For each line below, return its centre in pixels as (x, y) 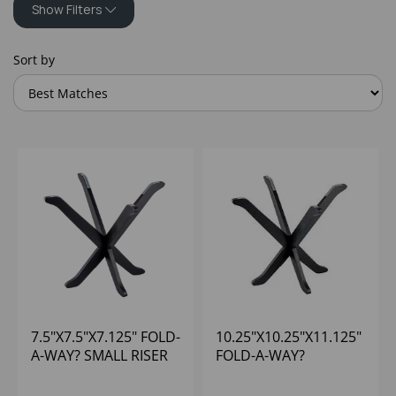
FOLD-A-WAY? (260, 356)
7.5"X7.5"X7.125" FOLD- (106, 337)
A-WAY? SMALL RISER (99, 356)
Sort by (34, 60)
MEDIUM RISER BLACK (288, 374)
